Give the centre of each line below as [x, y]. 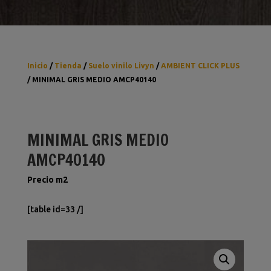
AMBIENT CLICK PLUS [200, 66]
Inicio [37, 66]
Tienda [68, 66]
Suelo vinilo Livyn [121, 66]
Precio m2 [47, 180]
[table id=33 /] [55, 209]
